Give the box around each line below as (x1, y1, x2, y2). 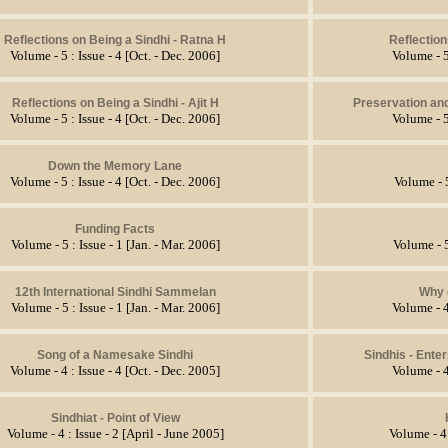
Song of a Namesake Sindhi (37, 347, 193, 362)
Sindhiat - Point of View (50, 410, 180, 425)
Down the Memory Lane (48, 158, 182, 173)
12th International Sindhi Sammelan (14, 284, 216, 299)
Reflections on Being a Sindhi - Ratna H (4, 32, 226, 47)
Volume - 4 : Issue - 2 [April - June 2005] (6, 426, 224, 441)
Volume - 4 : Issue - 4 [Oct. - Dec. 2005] (10, 363, 220, 378)
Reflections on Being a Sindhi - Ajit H (11, 95, 219, 110)
